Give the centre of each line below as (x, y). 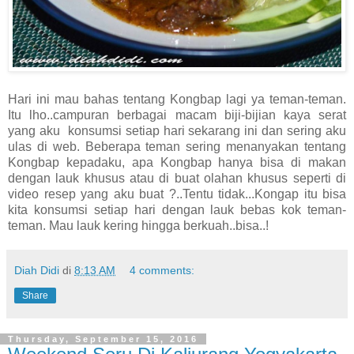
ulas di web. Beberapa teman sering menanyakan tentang (177, 146)
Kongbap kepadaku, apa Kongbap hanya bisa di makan (177, 162)
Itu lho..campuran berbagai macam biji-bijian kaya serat (177, 115)
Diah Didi (37, 270)
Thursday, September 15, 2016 (103, 339)
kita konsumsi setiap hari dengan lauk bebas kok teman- (177, 209)
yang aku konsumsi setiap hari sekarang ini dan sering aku (177, 130)
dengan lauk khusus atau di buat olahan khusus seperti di (177, 178)
